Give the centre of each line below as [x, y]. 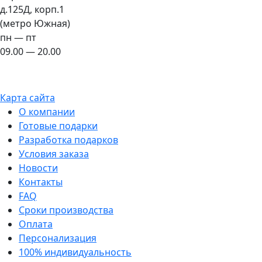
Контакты [41, 182]
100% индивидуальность [75, 252]
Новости [38, 168]
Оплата [36, 224]
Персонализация [58, 238]
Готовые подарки [58, 126]
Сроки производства [66, 210]
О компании [47, 112]
